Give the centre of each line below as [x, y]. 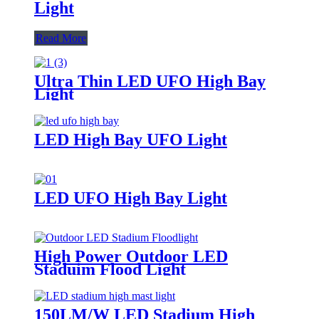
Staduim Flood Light [110, 269]
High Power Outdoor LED [131, 256]
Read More [61, 38]
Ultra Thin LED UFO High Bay [150, 81]
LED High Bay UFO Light [131, 139]
